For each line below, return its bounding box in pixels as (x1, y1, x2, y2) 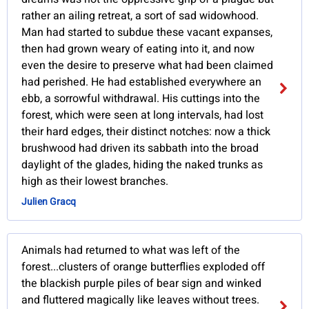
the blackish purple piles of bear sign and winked (21, 275, 262, 292)
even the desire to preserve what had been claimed (21, 57, 274, 74)
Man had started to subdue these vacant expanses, (21, 24, 273, 41)
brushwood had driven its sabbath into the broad (21, 140, 259, 157)
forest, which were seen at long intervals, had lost (21, 107, 264, 124)
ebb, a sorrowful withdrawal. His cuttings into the (21, 90, 261, 108)
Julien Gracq (21, 195, 77, 210)
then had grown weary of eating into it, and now (21, 41, 255, 58)
